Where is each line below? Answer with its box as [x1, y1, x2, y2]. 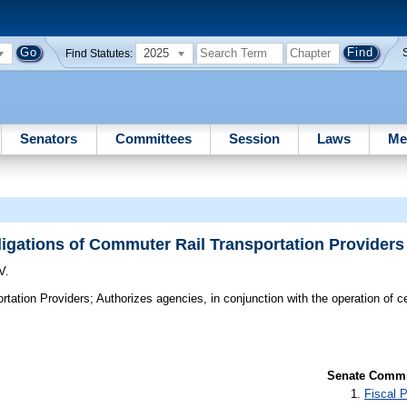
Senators [20, 130, 78, 146]
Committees [114, 130, 192, 146]
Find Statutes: [65, 47, 134, 59]
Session [228, 130, 280, 146]
